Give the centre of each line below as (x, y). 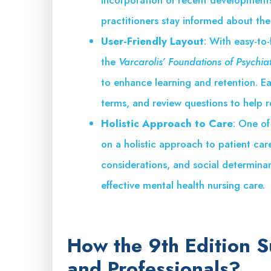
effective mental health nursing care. (183, 185)
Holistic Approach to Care (167, 123)
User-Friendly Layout (152, 41)
